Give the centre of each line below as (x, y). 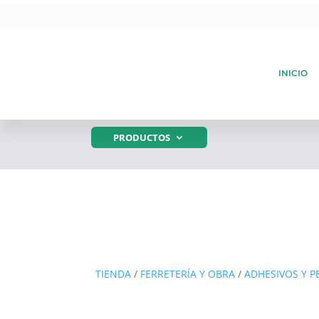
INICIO (293, 73)
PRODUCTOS (142, 137)
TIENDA (114, 274)
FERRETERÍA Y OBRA (188, 274)
